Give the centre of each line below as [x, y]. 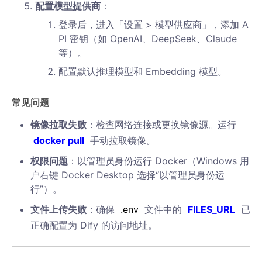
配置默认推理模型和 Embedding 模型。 [143, 71]
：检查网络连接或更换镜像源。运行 [161, 125]
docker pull [59, 140]
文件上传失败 [58, 209]
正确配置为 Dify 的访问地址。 [94, 225]
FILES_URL [211, 209]
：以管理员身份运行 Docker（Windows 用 [158, 161]
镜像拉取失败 [58, 125]
